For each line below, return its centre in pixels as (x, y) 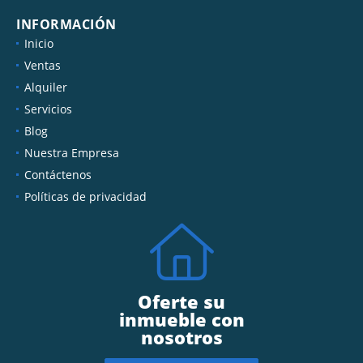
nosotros (181, 337)
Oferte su (181, 301)
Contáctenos (58, 174)
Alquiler (46, 87)
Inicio (39, 43)
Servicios (48, 109)
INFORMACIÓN (66, 24)
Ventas (43, 65)
